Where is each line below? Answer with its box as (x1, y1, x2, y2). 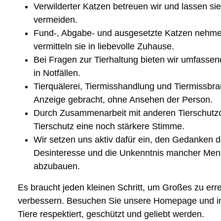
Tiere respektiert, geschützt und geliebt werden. (18, 209, 204, 219)
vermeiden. (34, 14, 77, 25)
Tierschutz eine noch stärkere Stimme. (34, 121, 184, 131)
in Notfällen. (34, 68, 80, 78)
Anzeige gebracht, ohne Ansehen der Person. (34, 94, 213, 105)
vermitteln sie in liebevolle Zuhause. (34, 41, 174, 51)
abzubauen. (34, 161, 80, 171)
